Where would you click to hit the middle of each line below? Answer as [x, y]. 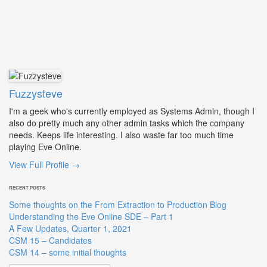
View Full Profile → [44, 165]
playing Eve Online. [45, 147]
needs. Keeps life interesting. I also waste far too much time [121, 135]
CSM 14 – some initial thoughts [68, 252]
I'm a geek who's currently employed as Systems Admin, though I [132, 111]
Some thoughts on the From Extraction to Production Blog [118, 205]
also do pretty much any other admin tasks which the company [127, 123]
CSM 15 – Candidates [50, 240]
